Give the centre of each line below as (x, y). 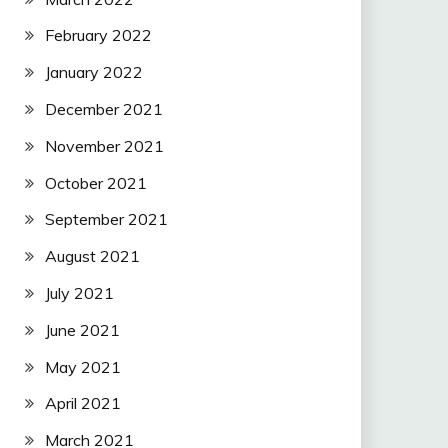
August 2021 (92, 256)
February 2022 (98, 35)
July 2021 (79, 293)
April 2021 (82, 403)
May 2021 (82, 366)
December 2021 (103, 109)
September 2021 (106, 219)
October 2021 (95, 182)
